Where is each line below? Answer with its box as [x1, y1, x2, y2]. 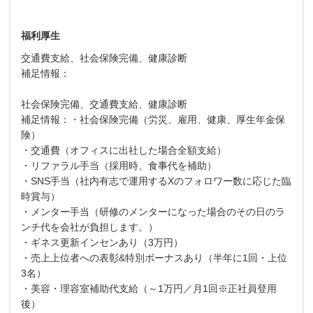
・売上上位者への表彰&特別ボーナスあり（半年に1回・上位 [21, 252, 287, 263]
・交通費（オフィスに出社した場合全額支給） [21, 144, 226, 156]
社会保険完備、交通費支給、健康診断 [21, 98, 187, 110]
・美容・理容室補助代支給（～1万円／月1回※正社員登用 [21, 282, 277, 294]
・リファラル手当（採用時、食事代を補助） [21, 159, 217, 171]
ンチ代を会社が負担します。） [21, 221, 158, 233]
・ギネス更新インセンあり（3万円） [21, 236, 183, 248]
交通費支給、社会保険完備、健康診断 [21, 52, 187, 64]
